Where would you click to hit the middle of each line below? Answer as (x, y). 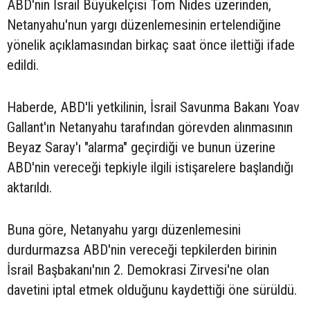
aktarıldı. (29, 188)
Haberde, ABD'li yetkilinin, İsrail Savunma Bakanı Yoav (153, 107)
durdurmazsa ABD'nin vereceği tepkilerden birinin (142, 250)
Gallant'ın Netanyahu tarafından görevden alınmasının (150, 127)
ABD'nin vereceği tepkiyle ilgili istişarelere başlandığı (150, 167)
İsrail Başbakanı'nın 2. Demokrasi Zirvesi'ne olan (138, 270)
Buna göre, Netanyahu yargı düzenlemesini (124, 230)
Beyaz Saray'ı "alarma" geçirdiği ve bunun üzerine (141, 147)
